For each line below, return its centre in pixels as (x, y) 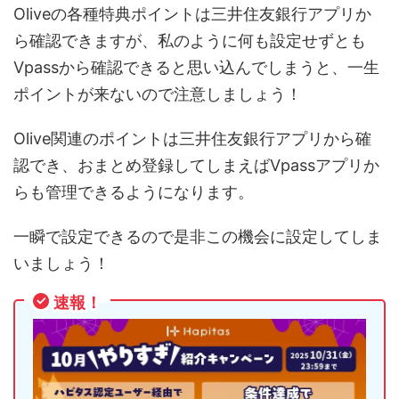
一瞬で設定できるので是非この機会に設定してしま (198, 237)
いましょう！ (61, 264)
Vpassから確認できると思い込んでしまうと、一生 (196, 68)
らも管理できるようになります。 (134, 192)
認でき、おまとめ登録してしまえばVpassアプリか (196, 166)
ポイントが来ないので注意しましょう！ (158, 94)
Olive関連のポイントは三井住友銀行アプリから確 (192, 139)
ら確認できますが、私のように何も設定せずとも (190, 41)
